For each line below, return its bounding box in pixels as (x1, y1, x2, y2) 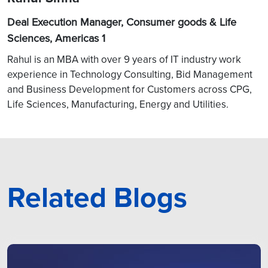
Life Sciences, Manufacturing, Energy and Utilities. (7, 96, 229, 111)
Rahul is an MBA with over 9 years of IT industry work (7, 51, 241, 66)
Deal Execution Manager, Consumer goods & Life (7, 14, 236, 29)
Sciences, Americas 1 (7, 30, 105, 45)
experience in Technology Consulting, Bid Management (7, 66, 252, 81)
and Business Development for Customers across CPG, (7, 81, 252, 96)
